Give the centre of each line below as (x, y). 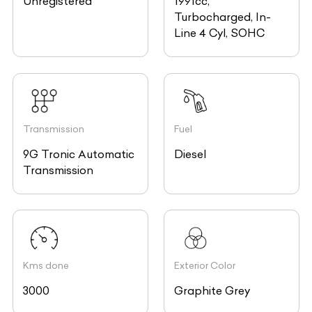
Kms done (46, 266)
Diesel (190, 154)
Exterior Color (205, 266)
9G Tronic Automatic (79, 154)
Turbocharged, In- (223, 17)
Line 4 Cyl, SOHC (220, 33)
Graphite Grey (212, 291)
